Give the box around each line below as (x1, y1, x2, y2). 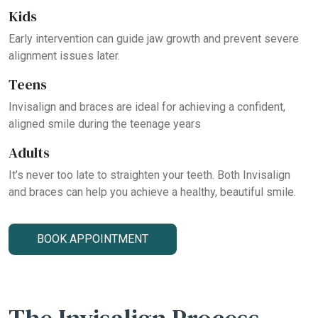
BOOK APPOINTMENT (37, 232, 148, 246)
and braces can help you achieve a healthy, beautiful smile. (9, 185, 296, 199)
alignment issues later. (9, 48, 120, 62)
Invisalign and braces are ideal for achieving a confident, (9, 99, 285, 114)
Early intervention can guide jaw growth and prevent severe (9, 31, 299, 45)
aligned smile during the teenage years (9, 116, 201, 131)
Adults (9, 142, 50, 163)
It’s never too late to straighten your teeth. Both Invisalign (9, 168, 290, 182)
